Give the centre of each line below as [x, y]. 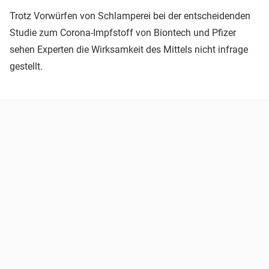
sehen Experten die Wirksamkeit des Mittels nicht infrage [129, 50]
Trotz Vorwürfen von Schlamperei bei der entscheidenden [130, 16]
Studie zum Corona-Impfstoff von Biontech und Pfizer [123, 33]
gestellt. [26, 67]
